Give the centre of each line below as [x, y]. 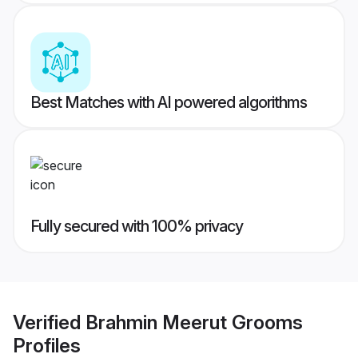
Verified [49, 322]
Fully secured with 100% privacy [137, 227]
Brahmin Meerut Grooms [194, 322]
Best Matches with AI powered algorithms [169, 103]
